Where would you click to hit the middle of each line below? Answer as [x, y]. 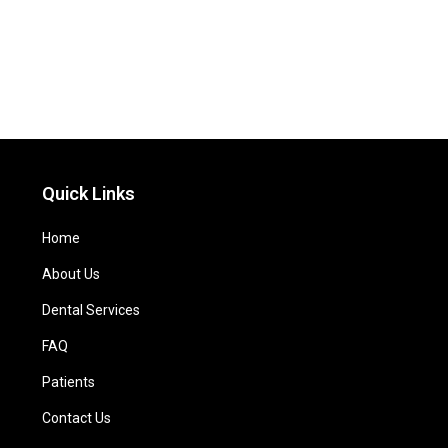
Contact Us [76, 418]
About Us [70, 274]
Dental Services [90, 310]
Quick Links [88, 194]
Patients [68, 382]
